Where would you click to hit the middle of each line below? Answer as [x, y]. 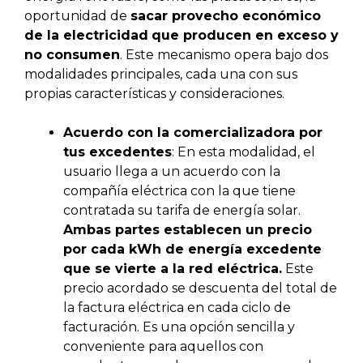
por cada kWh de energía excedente [192, 250]
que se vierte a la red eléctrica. [173, 269]
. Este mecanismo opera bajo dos [224, 55]
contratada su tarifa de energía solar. [182, 211]
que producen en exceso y [245, 36]
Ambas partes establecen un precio [188, 230]
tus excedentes [117, 152]
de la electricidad [86, 36]
